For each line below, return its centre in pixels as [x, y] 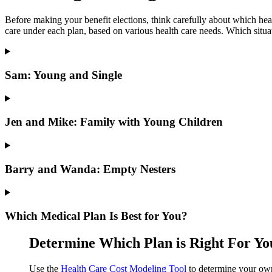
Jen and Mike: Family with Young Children [114, 122]
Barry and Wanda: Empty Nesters [90, 169]
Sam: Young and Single [63, 75]
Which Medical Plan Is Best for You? [96, 216]
